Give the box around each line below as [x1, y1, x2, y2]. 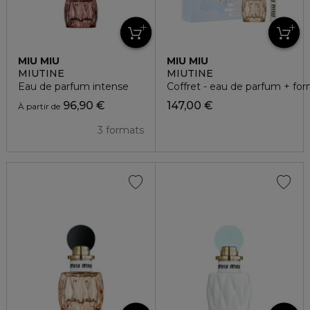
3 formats [97, 124, 144, 136]
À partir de [18, 101, 60, 111]
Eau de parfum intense [18, 80, 129, 93]
